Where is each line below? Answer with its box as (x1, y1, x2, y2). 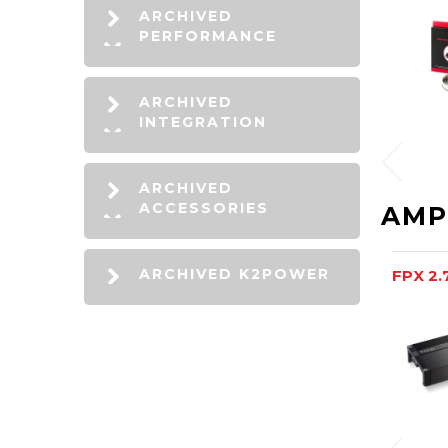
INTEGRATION (139, 113, 267, 131)
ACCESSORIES (139, 199, 269, 217)
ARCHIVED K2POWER (139, 265, 330, 283)
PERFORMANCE (139, 27, 277, 45)
